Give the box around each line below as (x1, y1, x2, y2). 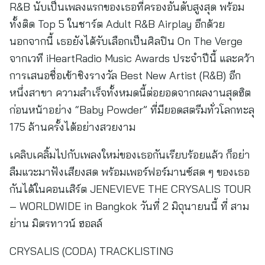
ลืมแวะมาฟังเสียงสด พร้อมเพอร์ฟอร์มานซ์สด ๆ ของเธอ (9, 165, 250, 179)
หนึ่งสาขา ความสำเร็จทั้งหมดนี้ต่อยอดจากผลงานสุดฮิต (9, 86, 251, 99)
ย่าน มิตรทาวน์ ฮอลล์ (9, 216, 102, 230)
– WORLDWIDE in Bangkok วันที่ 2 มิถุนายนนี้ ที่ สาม (9, 199, 249, 213)
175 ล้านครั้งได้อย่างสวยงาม (9, 120, 135, 134)
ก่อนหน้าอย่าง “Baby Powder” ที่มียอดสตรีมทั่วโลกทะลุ (9, 103, 254, 117)
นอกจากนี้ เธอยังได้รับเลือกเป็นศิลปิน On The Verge (9, 34, 243, 48)
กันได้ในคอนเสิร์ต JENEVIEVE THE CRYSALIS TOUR (9, 182, 251, 196)
